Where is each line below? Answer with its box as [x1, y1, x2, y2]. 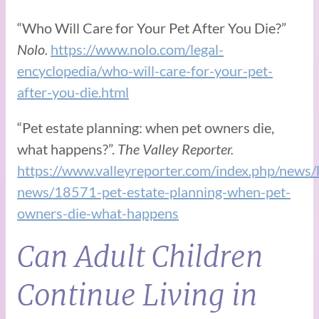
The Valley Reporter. [117, 140, 234, 157]
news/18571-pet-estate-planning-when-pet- [17, 182, 291, 200]
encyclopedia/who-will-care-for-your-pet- [17, 61, 273, 79]
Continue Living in [17, 277, 258, 313]
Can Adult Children [17, 239, 263, 275]
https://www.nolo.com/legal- [51, 40, 224, 58]
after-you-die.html [17, 83, 129, 100]
